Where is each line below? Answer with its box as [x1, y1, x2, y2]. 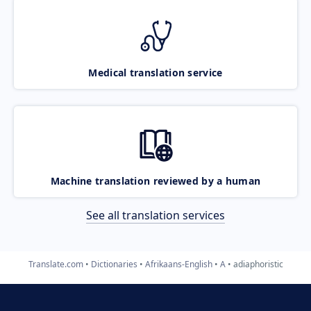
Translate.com [28, 258, 83, 270]
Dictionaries [90, 258, 137, 270]
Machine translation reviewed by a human [50, 174, 261, 187]
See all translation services [86, 207, 225, 223]
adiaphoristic [233, 258, 283, 270]
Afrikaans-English [144, 258, 212, 270]
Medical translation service [88, 65, 223, 79]
